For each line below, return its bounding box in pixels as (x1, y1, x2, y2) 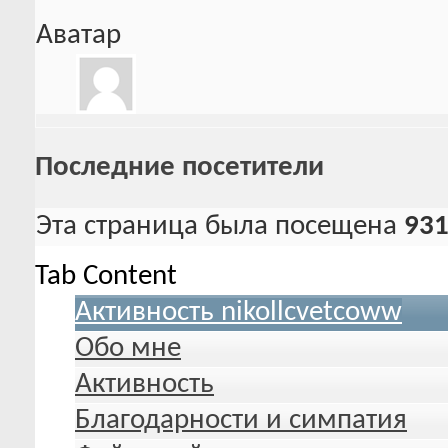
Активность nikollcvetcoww (75, 297, 402, 327)
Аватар (36, 21, 121, 51)
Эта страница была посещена (36, 211, 404, 241)
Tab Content (35, 261, 177, 291)
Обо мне (75, 333, 181, 363)
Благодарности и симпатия (75, 405, 407, 435)
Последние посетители (35, 152, 324, 182)
